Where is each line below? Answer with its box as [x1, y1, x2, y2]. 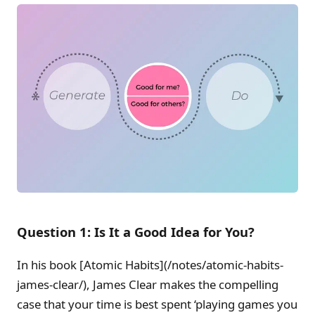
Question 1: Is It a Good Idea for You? [17, 222, 255, 240]
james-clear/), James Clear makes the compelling [17, 276, 278, 293]
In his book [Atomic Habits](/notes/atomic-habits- [17, 257, 283, 274]
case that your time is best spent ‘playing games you [17, 296, 297, 313]
